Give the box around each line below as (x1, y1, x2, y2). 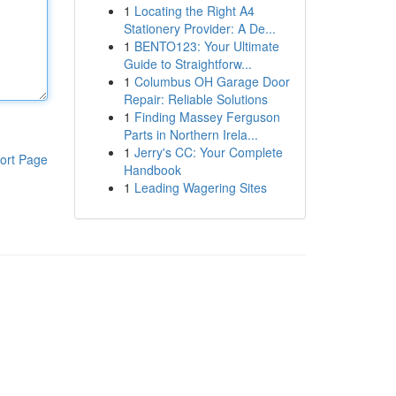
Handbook (123, 161, 181, 179)
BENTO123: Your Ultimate (133, 37, 279, 55)
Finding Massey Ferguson (133, 108, 280, 126)
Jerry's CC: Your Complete (133, 143, 283, 161)
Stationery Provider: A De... (123, 19, 276, 37)
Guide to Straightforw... (123, 55, 252, 72)
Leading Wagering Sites (133, 179, 267, 196)
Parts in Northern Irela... (123, 126, 258, 143)
